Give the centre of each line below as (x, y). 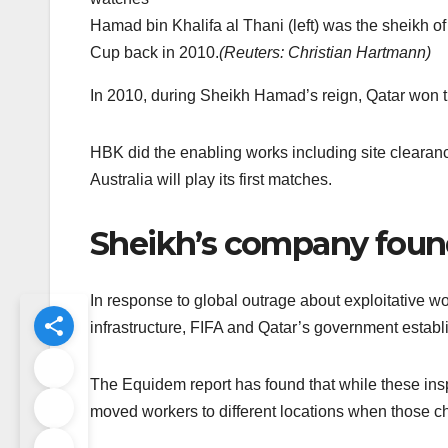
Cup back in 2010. (154, 53)
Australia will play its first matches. (211, 180)
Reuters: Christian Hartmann (325, 53)
